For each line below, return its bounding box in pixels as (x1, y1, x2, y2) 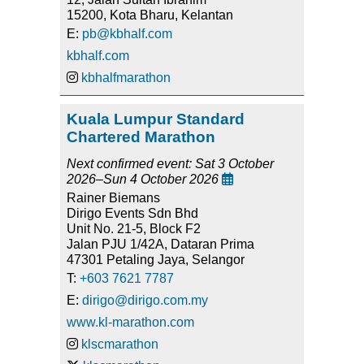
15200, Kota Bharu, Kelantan (67, 8, 233, 23)
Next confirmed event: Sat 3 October (67, 157, 274, 171)
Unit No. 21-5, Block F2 (67, 222, 201, 236)
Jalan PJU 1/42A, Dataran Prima (67, 237, 254, 252)
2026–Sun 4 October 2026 (67, 172, 222, 187)
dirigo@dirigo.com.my (82, 293, 208, 308)
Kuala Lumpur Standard (67, 110, 245, 128)
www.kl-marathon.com (67, 315, 194, 330)
